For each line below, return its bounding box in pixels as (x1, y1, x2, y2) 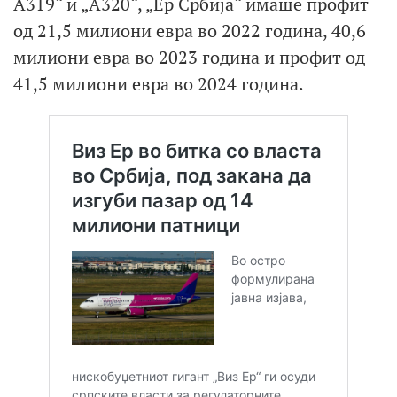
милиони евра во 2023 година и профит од (13, 44, 365, 69)
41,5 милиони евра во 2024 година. (13, 71, 304, 96)
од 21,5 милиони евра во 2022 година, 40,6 (13, 18, 366, 43)
